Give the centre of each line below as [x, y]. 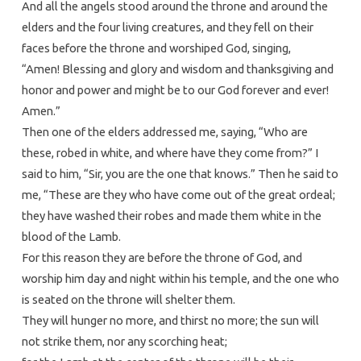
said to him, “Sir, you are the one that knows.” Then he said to [180, 173]
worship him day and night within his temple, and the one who [180, 278]
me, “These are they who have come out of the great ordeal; [178, 194]
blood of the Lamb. [71, 236]
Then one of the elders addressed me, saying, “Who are [164, 131]
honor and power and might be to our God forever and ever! [175, 89]
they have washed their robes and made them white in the [171, 215]
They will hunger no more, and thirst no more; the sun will [170, 320]
